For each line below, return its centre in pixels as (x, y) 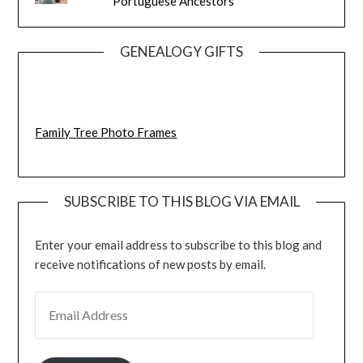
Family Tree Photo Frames (106, 132)
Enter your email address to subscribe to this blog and (179, 244)
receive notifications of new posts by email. (151, 264)
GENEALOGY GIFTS (181, 51)
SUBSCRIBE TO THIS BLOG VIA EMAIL (181, 201)
